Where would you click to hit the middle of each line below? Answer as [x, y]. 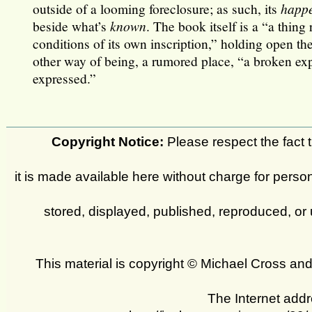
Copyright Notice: [108, 141]
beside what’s [72, 26]
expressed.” [65, 78]
